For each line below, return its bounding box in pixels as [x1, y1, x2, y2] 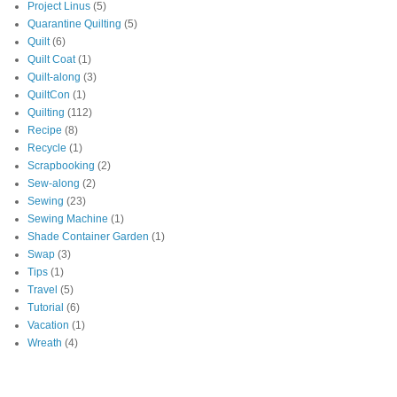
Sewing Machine [27, 213, 108, 226]
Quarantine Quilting [27, 18, 121, 31]
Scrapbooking [27, 160, 95, 173]
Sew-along [27, 177, 80, 191]
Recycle [27, 142, 66, 155]
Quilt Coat [27, 53, 75, 66]
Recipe [27, 124, 62, 137]
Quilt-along [27, 71, 81, 84]
